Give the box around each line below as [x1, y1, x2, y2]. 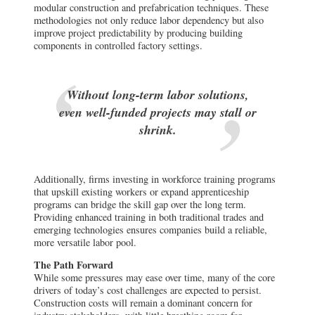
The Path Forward [34, 257, 113, 273]
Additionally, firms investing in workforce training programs [34, 172, 276, 186]
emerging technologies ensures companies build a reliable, [34, 222, 267, 236]
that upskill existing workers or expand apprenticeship [34, 184, 249, 198]
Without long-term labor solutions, [66, 86, 249, 104]
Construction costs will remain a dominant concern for [34, 296, 252, 310]
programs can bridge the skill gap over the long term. [34, 197, 246, 211]
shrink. [139, 121, 176, 139]
